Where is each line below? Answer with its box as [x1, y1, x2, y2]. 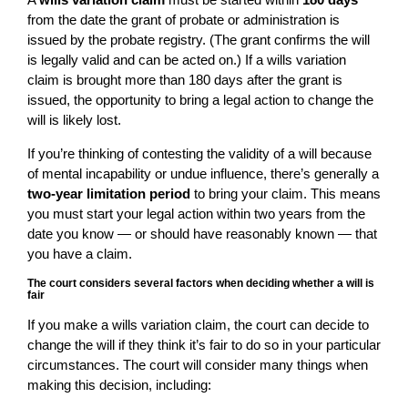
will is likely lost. [27, 112, 121, 128]
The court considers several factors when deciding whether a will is [27, 277, 374, 291]
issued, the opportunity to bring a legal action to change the [27, 92, 373, 108]
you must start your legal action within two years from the [27, 206, 365, 222]
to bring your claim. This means [190, 186, 381, 202]
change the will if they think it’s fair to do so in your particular [27, 337, 381, 353]
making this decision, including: [27, 377, 211, 393]
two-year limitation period [27, 186, 190, 202]
